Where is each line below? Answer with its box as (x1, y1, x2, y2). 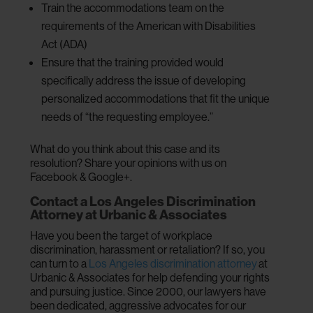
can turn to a (30, 256, 89, 270)
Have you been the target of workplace (30, 228, 213, 242)
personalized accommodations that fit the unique (41, 92, 270, 105)
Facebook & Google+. (30, 170, 133, 184)
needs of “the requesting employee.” (41, 110, 214, 124)
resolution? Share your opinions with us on (30, 156, 227, 170)
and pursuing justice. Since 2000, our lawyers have (30, 284, 267, 298)
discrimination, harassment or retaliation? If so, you (30, 242, 265, 256)
